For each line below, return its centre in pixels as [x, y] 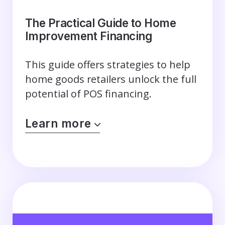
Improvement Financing [88, 36]
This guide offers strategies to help [107, 64]
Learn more [58, 124]
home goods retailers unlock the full [110, 79]
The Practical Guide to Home [100, 23]
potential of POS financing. [88, 93]
